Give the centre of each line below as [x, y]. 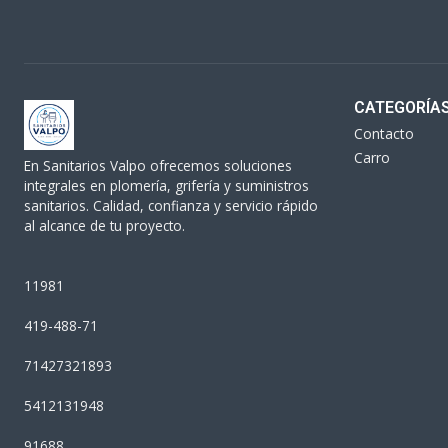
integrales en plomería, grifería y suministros [166, 186]
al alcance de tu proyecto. [104, 226]
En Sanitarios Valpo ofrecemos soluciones [158, 166]
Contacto [384, 134]
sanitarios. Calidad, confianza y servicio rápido [171, 206]
